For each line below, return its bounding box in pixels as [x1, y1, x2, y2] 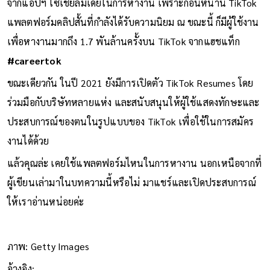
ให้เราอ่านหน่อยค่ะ [7, 195, 84, 208]
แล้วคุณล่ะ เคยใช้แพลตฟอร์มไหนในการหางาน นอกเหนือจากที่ [7, 156, 262, 169]
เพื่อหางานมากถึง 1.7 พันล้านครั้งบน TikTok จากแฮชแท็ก [7, 34, 240, 48]
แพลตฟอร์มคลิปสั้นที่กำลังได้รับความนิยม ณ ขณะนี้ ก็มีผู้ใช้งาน [7, 15, 259, 28]
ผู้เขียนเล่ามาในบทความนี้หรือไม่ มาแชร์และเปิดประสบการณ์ [7, 175, 256, 189]
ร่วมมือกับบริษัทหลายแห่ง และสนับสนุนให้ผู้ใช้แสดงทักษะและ [7, 95, 260, 108]
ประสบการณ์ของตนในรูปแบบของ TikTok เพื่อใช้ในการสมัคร [7, 115, 254, 128]
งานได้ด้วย [7, 134, 49, 147]
